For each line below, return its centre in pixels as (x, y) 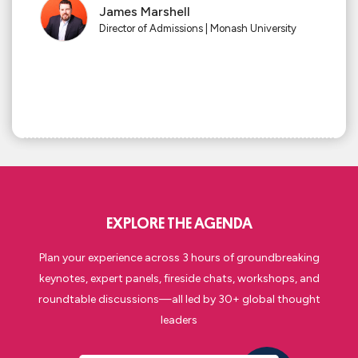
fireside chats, (199, 279)
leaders (179, 320)
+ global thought (276, 300)
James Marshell (145, 12)
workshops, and (277, 279)
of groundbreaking (270, 258)
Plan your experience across (110, 258)
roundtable (68, 300)
